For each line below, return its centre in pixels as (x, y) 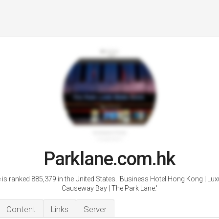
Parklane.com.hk (109, 159)
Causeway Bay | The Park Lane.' (109, 188)
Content (21, 209)
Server (95, 209)
